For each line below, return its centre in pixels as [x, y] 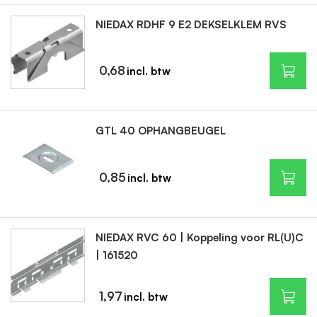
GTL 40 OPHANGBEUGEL [160, 131]
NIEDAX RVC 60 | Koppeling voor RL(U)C [199, 237]
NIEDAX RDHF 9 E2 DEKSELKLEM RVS [191, 24]
